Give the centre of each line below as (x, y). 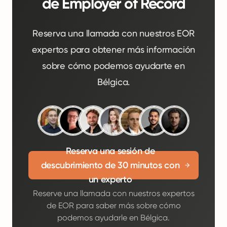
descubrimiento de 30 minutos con (110, 165)
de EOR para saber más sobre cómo (113, 205)
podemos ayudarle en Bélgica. (113, 218)
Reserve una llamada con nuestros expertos (113, 193)
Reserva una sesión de (110, 151)
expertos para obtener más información (113, 49)
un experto (110, 179)
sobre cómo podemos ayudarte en (113, 66)
